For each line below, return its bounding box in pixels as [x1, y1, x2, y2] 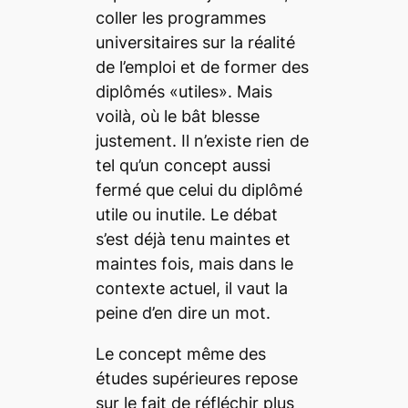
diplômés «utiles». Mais [95, 81, 272, 101]
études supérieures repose [95, 368, 298, 388]
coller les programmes [95, 7, 266, 27]
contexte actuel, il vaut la [95, 278, 288, 298]
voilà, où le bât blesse [95, 106, 260, 126]
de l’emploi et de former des [95, 56, 309, 76]
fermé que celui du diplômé [95, 179, 302, 199]
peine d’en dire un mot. [95, 302, 270, 322]
